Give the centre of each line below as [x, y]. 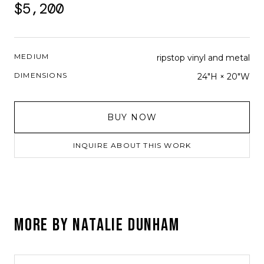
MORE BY [44, 225]
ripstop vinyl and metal [203, 58]
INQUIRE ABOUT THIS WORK [132, 145]
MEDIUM [32, 56]
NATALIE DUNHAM [126, 225]
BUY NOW [132, 117]
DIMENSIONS [41, 75]
